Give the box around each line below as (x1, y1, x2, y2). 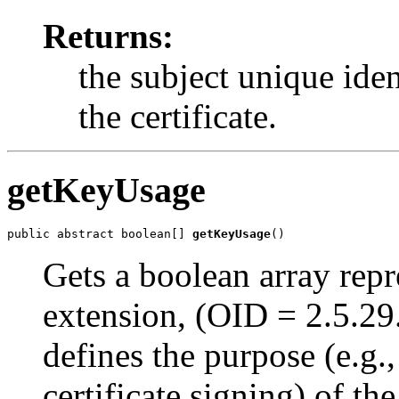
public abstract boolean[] (7, 227, 192, 241)
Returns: (43, 16, 174, 55)
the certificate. (78, 96, 277, 135)
